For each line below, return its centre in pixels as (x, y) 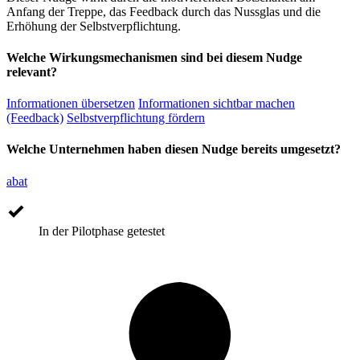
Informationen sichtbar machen (217, 104)
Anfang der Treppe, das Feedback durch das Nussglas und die (164, 11)
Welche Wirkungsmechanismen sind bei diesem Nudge (154, 57)
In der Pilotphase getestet (102, 231)
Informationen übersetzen (71, 104)
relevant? (32, 72)
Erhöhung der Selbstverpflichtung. (94, 26)
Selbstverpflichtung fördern (136, 118)
